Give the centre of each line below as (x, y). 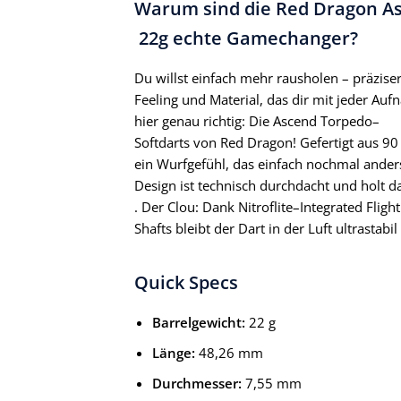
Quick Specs (186, 283)
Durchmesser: (197, 384)
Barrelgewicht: (199, 323)
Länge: (174, 353)
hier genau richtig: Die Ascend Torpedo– (257, 121)
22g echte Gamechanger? (246, 38)
